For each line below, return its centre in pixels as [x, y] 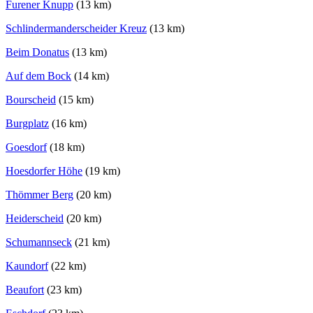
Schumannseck [39, 242]
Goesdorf [26, 147]
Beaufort [25, 290]
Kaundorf [27, 266]
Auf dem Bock [38, 76]
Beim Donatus [37, 52]
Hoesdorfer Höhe [44, 171]
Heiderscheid [35, 219]
